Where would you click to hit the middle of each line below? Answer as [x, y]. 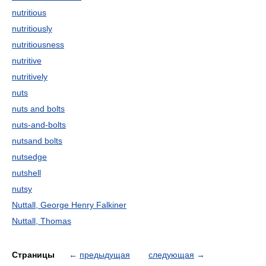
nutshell [26, 173]
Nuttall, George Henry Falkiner [69, 205]
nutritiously [32, 28]
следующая [171, 255]
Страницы [34, 255]
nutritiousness [38, 45]
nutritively [30, 77]
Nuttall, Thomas [42, 221]
